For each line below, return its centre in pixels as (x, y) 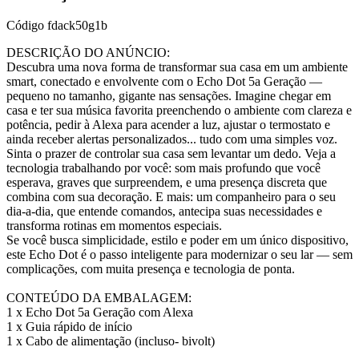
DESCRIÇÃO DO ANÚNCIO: (88, 53)
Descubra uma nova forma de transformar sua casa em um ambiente (177, 67)
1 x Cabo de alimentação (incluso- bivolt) (111, 341)
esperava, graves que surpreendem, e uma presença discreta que (167, 183)
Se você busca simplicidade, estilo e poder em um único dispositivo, (177, 240)
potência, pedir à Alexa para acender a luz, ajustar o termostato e (168, 125)
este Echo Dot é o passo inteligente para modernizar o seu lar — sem (179, 255)
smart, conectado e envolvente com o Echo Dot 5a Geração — (164, 82)
